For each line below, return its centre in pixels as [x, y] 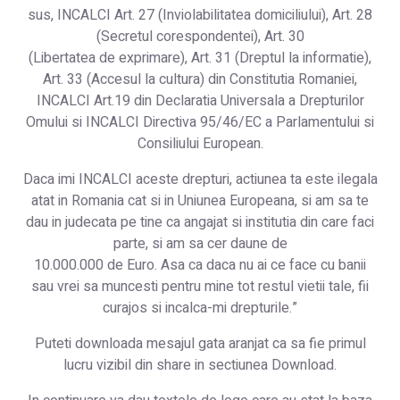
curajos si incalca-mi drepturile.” [200, 308]
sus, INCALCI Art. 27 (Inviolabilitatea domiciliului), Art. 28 [200, 15]
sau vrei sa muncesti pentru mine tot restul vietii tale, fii [200, 286]
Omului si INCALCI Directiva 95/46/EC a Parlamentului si [200, 122]
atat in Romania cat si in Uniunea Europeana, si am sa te [200, 200]
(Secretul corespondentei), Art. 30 [200, 36]
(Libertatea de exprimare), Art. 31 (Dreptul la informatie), [200, 58]
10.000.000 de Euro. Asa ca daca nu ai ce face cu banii [200, 265]
